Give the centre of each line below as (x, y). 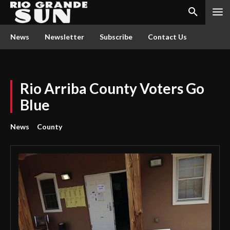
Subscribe (116, 37)
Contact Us (167, 37)
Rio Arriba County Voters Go (112, 88)
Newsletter (64, 37)
